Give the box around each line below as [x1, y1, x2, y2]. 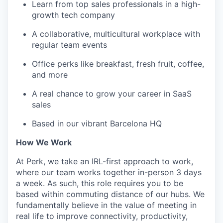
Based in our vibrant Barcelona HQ [32, 118, 162, 129]
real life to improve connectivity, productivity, [16, 211, 188, 222]
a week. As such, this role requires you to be [16, 178, 183, 189]
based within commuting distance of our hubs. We [16, 189, 205, 200]
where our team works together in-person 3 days [16, 167, 202, 178]
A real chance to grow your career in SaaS [32, 89, 192, 99]
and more [32, 70, 68, 80]
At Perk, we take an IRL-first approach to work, [16, 156, 193, 167]
